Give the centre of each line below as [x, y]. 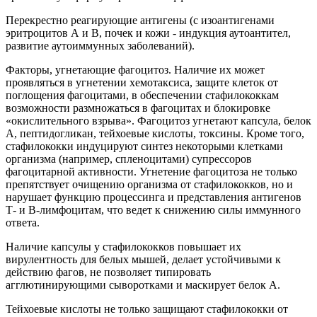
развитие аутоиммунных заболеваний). [100, 46]
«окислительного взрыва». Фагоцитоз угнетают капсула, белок [158, 121]
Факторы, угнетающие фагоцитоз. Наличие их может [135, 70]
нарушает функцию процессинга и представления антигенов [154, 197]
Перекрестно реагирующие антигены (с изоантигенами [140, 21]
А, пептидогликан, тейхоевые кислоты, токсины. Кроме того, [155, 134]
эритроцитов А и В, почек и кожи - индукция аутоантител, [148, 33]
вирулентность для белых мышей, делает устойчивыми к [143, 260]
